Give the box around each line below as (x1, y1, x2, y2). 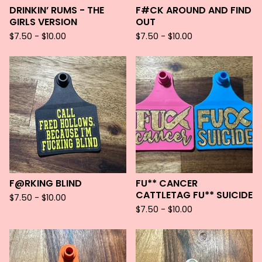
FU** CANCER (136, 177, 198, 190)
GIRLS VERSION (9, 15, 77, 29)
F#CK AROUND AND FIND (136, 4, 251, 17)
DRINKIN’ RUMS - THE (9, 4, 104, 17)
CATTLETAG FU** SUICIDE (136, 188, 253, 202)
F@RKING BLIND (9, 177, 82, 190)
